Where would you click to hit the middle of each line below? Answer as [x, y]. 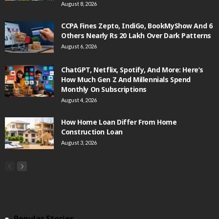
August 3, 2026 [79, 142]
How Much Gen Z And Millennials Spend [126, 79]
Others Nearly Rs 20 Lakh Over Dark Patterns [136, 35]
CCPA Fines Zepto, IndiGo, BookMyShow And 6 [137, 25]
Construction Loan [92, 131]
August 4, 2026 [79, 100]
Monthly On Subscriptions [104, 89]
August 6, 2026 [79, 46]
